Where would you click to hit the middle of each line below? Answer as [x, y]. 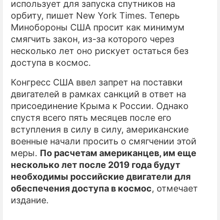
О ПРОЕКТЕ [158, 39]
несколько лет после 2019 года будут [96, 165]
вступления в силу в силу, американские [100, 129]
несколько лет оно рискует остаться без [100, 51]
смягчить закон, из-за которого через [93, 39]
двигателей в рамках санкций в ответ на [98, 94]
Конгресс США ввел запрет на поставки [97, 82]
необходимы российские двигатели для [101, 177]
